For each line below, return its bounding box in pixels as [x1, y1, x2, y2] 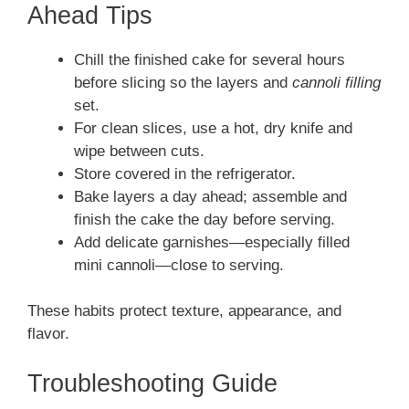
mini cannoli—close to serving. [74, 256, 284, 274]
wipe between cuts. [74, 142, 204, 160]
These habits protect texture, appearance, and [27, 302, 341, 320]
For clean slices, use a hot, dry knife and [74, 119, 352, 137]
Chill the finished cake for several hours [74, 50, 345, 68]
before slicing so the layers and [74, 73, 292, 91]
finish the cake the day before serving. [74, 210, 335, 228]
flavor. [27, 325, 69, 343]
